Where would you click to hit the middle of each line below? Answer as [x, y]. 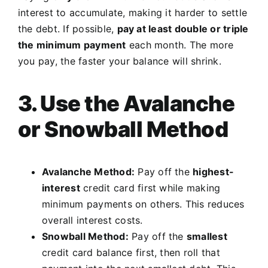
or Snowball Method [123, 130]
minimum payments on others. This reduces [143, 204]
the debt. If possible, [68, 29]
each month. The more [180, 45]
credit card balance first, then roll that [131, 253]
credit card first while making [150, 188]
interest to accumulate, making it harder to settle [133, 13]
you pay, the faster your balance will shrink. [120, 61]
